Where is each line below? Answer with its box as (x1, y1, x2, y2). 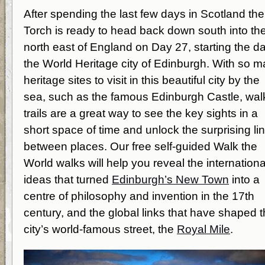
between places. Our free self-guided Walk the (24, 140, 257, 153)
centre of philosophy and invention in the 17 (24, 190, 245, 202)
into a (229, 173, 260, 186)
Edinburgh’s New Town (112, 173, 229, 186)
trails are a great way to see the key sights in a (24, 107, 258, 119)
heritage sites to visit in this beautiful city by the (24, 74, 260, 86)
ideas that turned (24, 173, 112, 186)
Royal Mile (177, 223, 230, 235)
